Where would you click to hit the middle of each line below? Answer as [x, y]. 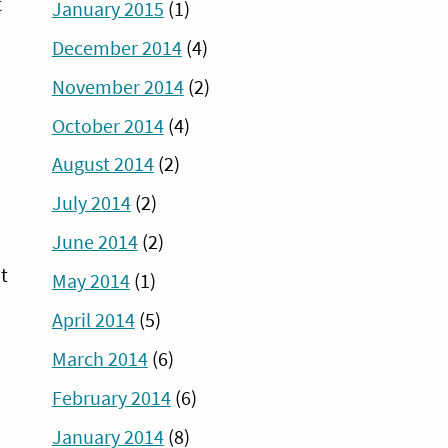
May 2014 [90, 281]
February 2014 [111, 397]
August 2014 [102, 164]
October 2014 [107, 125]
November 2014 [117, 86]
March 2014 [99, 358]
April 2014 [93, 320]
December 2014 [116, 47]
